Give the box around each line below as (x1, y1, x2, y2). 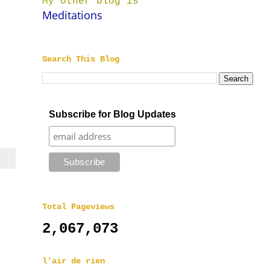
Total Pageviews (42, 202, 115, 212)
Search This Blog (42, 54, 119, 64)
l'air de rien (42, 256, 105, 266)
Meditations (42, 8, 102, 22)
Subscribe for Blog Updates (48, 109, 176, 119)
